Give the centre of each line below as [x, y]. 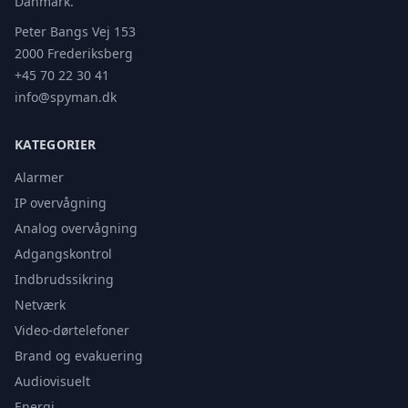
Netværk [40, 305]
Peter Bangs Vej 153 [75, 31]
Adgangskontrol [63, 254]
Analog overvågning [76, 228]
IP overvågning [61, 203]
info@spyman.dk [66, 97]
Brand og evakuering [79, 356]
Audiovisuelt [52, 381]
